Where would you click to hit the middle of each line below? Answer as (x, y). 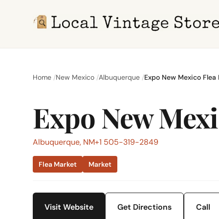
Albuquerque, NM (64, 142)
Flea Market (58, 164)
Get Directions (145, 207)
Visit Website (69, 207)
